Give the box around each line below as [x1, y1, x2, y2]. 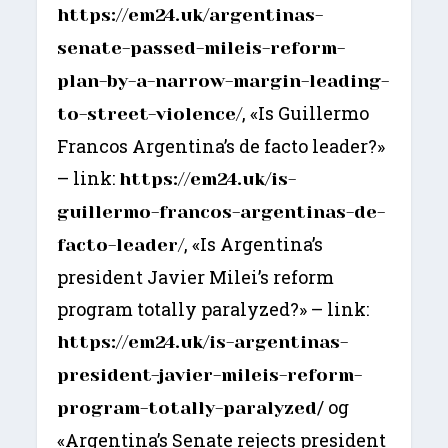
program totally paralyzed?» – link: [57, 297, 370, 322]
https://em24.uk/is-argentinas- [57, 332, 349, 353]
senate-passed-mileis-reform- [57, 38, 346, 59]
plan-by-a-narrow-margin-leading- [57, 71, 390, 92]
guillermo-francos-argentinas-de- [57, 202, 386, 223]
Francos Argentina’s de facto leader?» [57, 134, 386, 159]
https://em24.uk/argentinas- [57, 5, 324, 26]
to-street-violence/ [57, 104, 243, 125]
